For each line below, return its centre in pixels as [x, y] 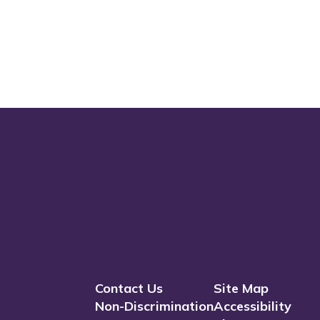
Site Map [241, 288]
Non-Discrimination [154, 306]
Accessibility [252, 306]
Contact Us [129, 288]
